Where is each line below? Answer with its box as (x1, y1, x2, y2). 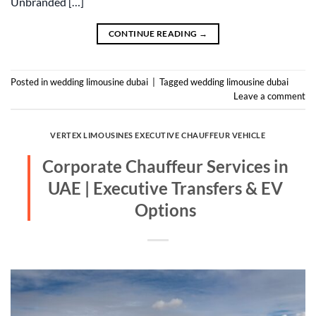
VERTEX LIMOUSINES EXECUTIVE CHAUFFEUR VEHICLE (50, 130, 266, 140)
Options (134, 200, 196, 221)
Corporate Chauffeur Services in (42, 156, 288, 177)
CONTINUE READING (108, 28, 199, 39)
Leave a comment (233, 90, 305, 102)
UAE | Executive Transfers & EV (47, 178, 283, 199)
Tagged (159, 76, 190, 88)
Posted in (11, 76, 50, 88)
